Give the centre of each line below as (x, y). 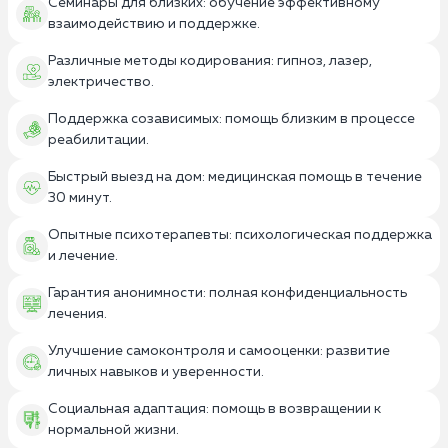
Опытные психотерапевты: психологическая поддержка (240, 235)
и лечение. (83, 256)
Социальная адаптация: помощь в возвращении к (214, 409)
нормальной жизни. (113, 430)
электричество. (101, 82)
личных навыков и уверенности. (156, 372)
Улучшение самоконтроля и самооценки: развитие (219, 351)
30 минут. (80, 198)
